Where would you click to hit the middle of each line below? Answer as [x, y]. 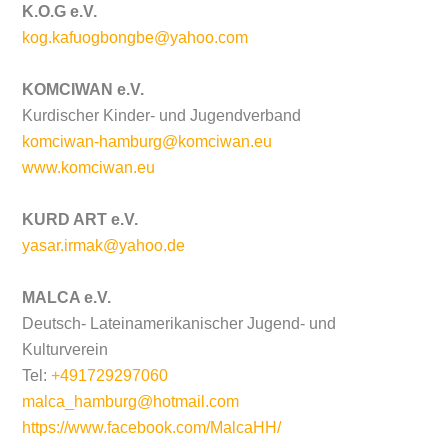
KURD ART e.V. [80, 219]
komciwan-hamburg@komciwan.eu [147, 141]
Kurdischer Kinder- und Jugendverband [162, 115]
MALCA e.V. [67, 297]
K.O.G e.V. [60, 11]
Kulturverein [65, 349]
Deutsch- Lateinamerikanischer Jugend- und [179, 323]
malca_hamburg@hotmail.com [131, 401]
